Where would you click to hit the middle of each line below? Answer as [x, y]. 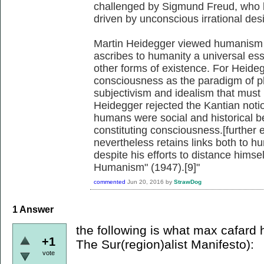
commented [110, 182]
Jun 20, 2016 [146, 182]
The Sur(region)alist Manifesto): [165, 244]
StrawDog [188, 182]
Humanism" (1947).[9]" [147, 167]
